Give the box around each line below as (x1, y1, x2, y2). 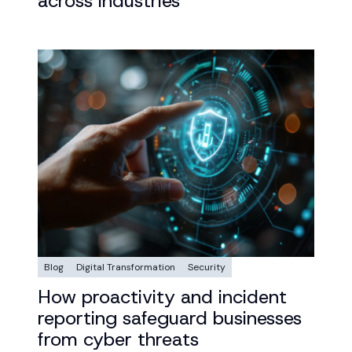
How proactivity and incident (38, 284, 287, 310)
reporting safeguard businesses (38, 306, 302, 331)
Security (188, 261, 225, 273)
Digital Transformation (76, 261, 175, 273)
